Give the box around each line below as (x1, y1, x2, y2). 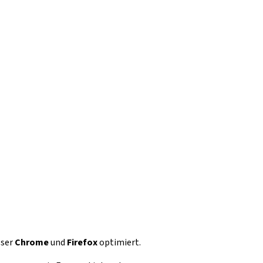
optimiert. (97, 236, 141, 249)
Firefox (67, 236, 97, 249)
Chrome (15, 236, 49, 249)
